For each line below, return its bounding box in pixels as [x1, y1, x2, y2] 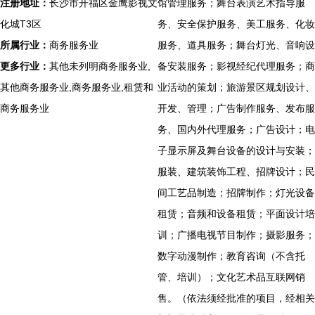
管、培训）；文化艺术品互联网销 [157, 271, 305, 283]
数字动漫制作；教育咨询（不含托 [157, 250, 305, 262]
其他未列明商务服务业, [49, 60, 150, 72]
